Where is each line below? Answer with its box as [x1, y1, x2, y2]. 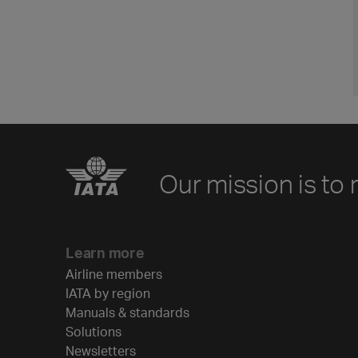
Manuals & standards [66, 304, 189, 320]
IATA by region [66, 284, 150, 301]
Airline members [66, 265, 162, 282]
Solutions [66, 323, 121, 340]
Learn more [66, 243, 145, 261]
